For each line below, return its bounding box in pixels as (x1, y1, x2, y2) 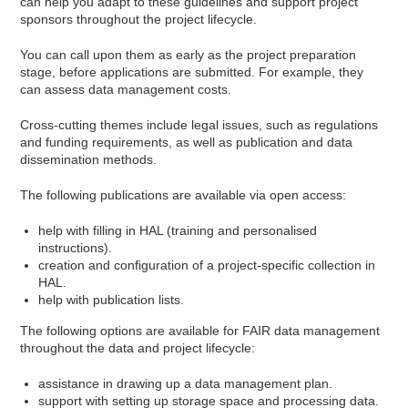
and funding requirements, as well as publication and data (20, 135, 353, 149)
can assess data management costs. (20, 82, 232, 97)
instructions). (38, 240, 113, 255)
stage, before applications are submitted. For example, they (20, 65, 364, 79)
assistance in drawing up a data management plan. (38, 376, 333, 391)
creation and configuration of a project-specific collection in (38, 258, 376, 272)
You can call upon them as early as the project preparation (20, 47, 357, 62)
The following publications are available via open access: (20, 188, 347, 202)
